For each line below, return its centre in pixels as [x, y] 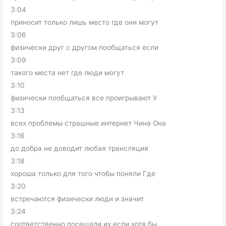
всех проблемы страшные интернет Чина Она [89, 123]
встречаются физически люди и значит [77, 199]
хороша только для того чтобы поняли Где [83, 173]
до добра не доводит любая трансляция [80, 148]
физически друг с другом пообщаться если [85, 47]
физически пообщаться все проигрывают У [84, 98]
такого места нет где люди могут [68, 72]
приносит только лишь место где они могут [85, 22]
